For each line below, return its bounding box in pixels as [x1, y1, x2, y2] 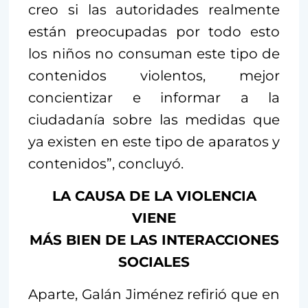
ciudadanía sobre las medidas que [28, 111, 280, 129]
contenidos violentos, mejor [28, 67, 280, 85]
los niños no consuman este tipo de [28, 45, 280, 63]
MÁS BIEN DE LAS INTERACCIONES [29, 232, 279, 249]
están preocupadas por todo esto [28, 23, 280, 41]
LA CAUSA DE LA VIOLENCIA [52, 188, 256, 205]
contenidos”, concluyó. [28, 155, 184, 173]
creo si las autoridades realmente [28, 1, 280, 19]
